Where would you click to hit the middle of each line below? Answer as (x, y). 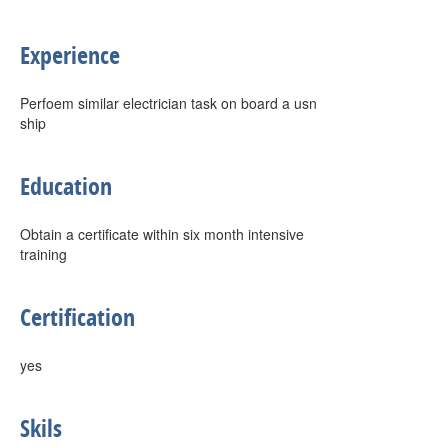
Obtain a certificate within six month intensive (162, 234)
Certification (77, 317)
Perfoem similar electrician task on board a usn (168, 103)
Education (66, 186)
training (43, 254)
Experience (70, 55)
